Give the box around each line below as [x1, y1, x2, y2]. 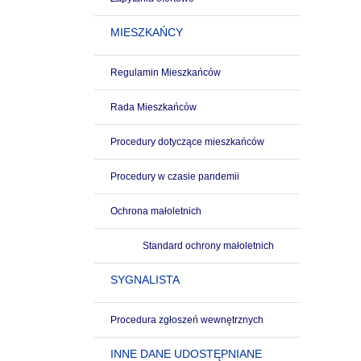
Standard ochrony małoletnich [143, 240, 274, 251]
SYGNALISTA [110, 273, 180, 286]
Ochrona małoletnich [110, 205, 201, 217]
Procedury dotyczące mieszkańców [110, 136, 264, 147]
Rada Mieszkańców [110, 102, 197, 113]
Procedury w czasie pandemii [110, 171, 239, 182]
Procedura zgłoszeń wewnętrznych [110, 314, 263, 326]
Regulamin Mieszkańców [110, 67, 221, 78]
